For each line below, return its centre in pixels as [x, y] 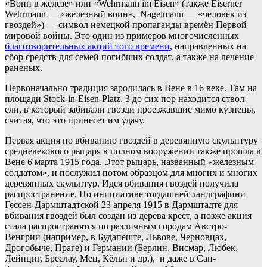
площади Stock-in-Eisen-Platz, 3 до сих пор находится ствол [125, 99]
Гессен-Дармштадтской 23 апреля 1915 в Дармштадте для [121, 205]
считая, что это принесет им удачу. [75, 120]
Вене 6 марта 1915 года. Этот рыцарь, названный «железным [129, 162]
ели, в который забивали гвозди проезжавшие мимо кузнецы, [130, 110]
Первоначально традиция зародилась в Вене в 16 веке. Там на [131, 88]
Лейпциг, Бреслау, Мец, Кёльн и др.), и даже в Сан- [110, 259]
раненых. [24, 68]
